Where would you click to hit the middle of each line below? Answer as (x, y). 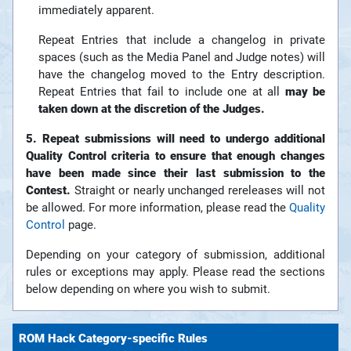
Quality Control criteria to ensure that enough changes (175, 156)
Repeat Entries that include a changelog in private (182, 40)
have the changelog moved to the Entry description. (182, 75)
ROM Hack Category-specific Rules (113, 339)
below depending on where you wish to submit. (148, 289)
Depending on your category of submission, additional (175, 255)
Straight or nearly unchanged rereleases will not (198, 191)
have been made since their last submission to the (175, 174)
